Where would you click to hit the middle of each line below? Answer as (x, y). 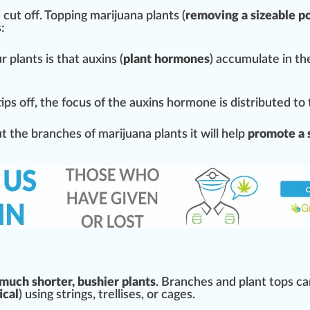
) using (37, 295)
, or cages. (168, 295)
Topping (66, 16)
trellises (120, 295)
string (72, 295)
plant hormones (166, 60)
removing (212, 16)
